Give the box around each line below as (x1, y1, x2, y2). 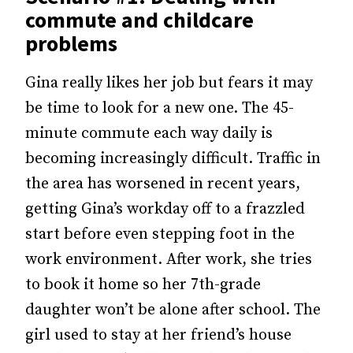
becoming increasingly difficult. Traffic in (25, 149, 321, 169)
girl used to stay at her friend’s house (25, 325, 292, 345)
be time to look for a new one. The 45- (25, 98, 294, 118)
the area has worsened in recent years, (25, 174, 300, 194)
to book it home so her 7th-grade (25, 275, 261, 295)
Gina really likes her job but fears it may (25, 73, 313, 93)
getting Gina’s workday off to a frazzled (25, 199, 305, 219)
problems (25, 29, 117, 58)
